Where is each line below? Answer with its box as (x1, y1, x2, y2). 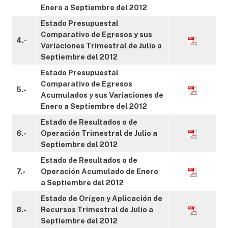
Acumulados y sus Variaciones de (41, 91, 163, 99)
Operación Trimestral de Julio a (41, 129, 157, 137)
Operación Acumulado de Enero (41, 167, 158, 176)
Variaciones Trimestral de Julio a (41, 41, 162, 50)
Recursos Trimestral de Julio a (41, 205, 153, 214)
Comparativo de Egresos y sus (41, 30, 152, 39)
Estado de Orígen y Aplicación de (41, 194, 162, 203)
